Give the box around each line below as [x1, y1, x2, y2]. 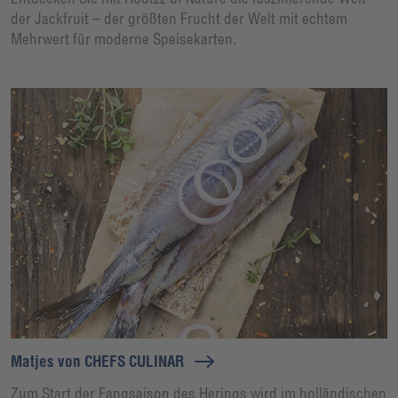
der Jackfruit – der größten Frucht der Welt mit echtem [11, 9, 347, 28]
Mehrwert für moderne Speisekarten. [11, 29, 236, 48]
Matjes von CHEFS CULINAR [11, 351, 184, 370]
